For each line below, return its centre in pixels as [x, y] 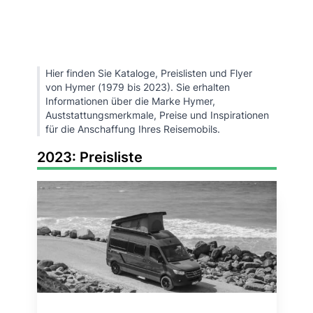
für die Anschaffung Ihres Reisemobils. [132, 129]
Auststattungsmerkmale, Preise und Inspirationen [157, 115]
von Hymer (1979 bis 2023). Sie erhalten [137, 87]
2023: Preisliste [89, 157]
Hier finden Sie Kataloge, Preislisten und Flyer [148, 73]
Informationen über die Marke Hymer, [130, 101]
